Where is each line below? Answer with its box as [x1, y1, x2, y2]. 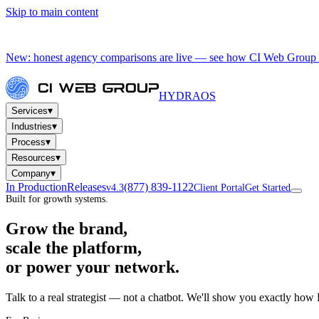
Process [11, 137, 46, 147]
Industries [11, 121, 52, 132]
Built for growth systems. [6, 194, 108, 204]
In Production [6, 181, 67, 193]
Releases [67, 181, 106, 193]
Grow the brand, [6, 219, 127, 238]
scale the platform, [6, 238, 142, 257]
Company [11, 168, 51, 179]
